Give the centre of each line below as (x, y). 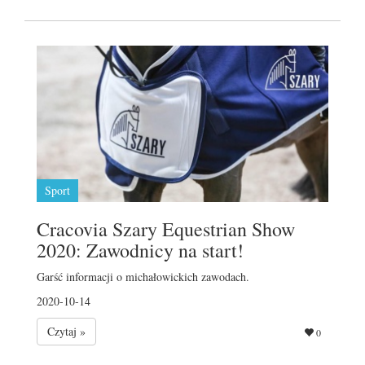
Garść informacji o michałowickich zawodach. (143, 276)
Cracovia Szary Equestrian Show (166, 229)
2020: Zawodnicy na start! (140, 250)
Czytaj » (66, 331)
